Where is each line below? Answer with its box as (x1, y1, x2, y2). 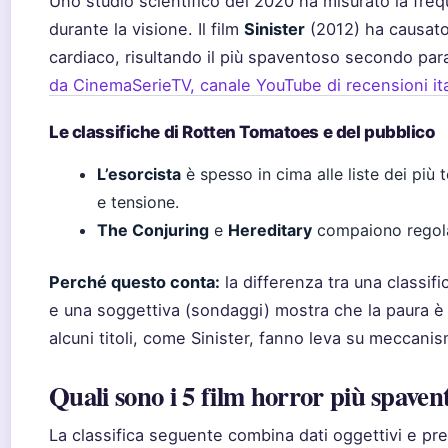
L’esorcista (97, 164, 181, 184)
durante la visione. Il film (49, 19, 244, 39)
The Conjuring (97, 220, 209, 240)
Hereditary (228, 220, 312, 240)
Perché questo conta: (49, 272, 220, 292)
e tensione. (97, 192, 179, 212)
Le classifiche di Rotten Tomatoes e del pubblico (49, 122, 435, 142)
